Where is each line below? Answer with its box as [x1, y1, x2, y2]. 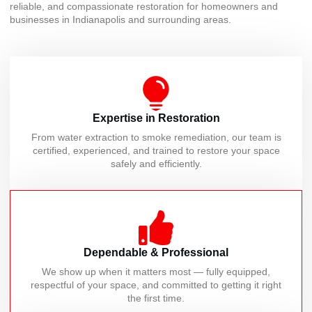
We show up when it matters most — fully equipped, [42, 265, 270, 277]
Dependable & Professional [84, 246, 228, 258]
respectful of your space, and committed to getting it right [31, 279, 281, 290]
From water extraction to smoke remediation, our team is [31, 131, 281, 143]
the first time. [127, 292, 185, 304]
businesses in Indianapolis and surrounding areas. [10, 14, 231, 26]
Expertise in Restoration [92, 111, 220, 124]
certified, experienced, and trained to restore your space [32, 144, 280, 156]
